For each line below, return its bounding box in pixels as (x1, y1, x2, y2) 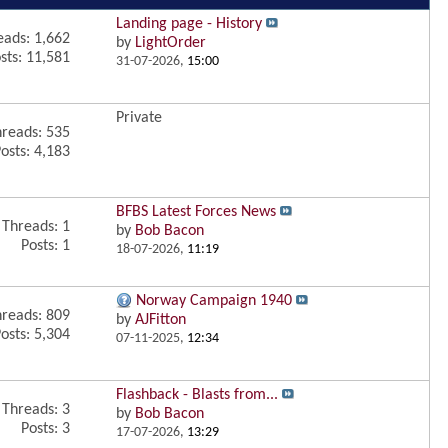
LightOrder (135, 35, 206, 51)
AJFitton (135, 312, 186, 328)
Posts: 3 (20, 421, 70, 437)
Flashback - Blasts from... (116, 387, 278, 403)
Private (116, 110, 162, 126)
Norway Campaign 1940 (136, 293, 292, 309)
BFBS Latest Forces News (116, 204, 276, 220)
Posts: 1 (20, 238, 70, 254)
